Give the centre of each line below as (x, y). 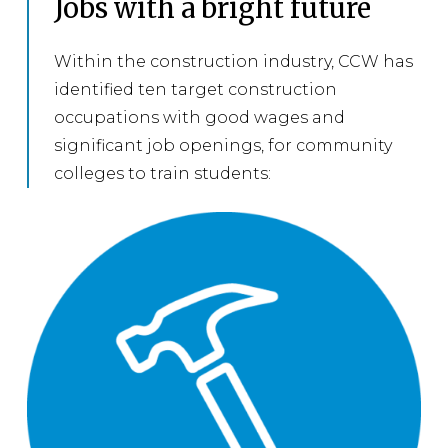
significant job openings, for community (223, 145)
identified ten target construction (196, 89)
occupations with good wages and (200, 117)
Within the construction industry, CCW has (234, 61)
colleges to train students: (163, 173)
